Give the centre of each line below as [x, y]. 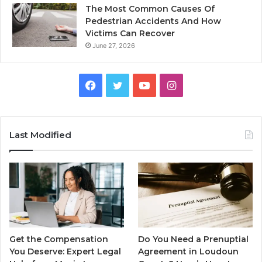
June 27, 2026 [114, 46]
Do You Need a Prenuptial [194, 239]
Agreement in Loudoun [189, 251]
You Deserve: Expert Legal [65, 251]
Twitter [140, 85]
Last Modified [40, 135]
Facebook [120, 85]
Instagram [200, 85]
